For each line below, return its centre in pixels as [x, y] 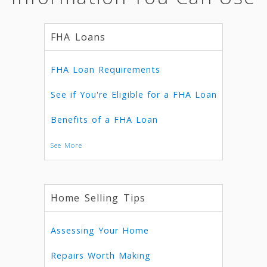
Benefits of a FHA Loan [104, 119]
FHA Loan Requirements [105, 69]
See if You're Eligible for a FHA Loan [133, 94]
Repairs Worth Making [100, 255]
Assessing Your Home [100, 230]
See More [66, 145]
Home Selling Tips [98, 198]
